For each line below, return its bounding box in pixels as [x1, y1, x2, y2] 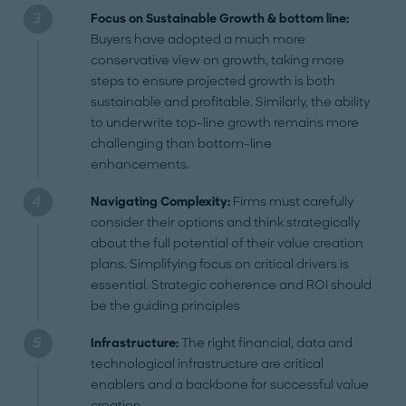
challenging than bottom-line [91, 136, 273, 152]
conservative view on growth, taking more [91, 53, 345, 69]
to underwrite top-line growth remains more [91, 115, 360, 131]
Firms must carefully [230, 194, 354, 210]
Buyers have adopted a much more [91, 32, 306, 48]
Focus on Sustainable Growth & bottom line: [91, 11, 350, 27]
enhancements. [91, 157, 190, 173]
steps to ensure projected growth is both [91, 73, 336, 90]
